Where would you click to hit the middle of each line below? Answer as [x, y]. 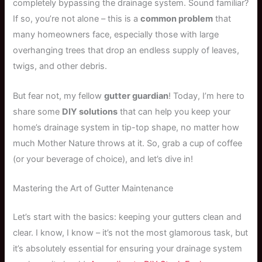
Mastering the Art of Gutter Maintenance [93, 189]
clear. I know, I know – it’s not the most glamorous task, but [131, 232]
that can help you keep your [174, 111]
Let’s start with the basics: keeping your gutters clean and [127, 217]
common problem [177, 19]
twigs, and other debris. [60, 66]
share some [38, 111]
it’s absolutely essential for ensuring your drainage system [128, 248]
